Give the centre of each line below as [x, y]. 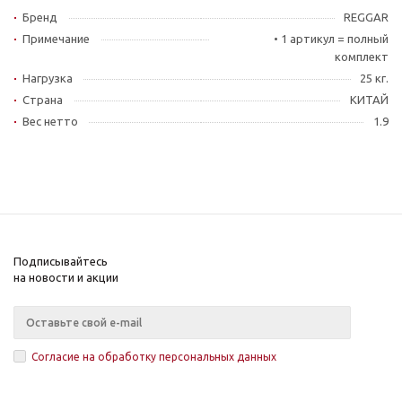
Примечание [56, 39]
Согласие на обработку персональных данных [154, 357]
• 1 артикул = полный [331, 39]
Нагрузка [48, 78]
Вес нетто [50, 121]
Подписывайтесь [61, 261]
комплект [362, 57]
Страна [43, 100]
